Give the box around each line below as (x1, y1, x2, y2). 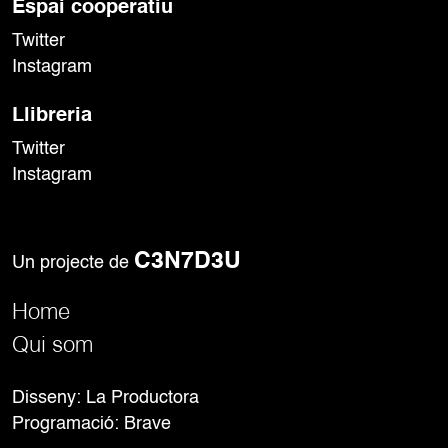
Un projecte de (12, 254, 134, 273)
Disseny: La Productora (12, 389, 199, 408)
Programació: (12, 415, 124, 434)
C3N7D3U (134, 250, 241, 274)
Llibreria (12, 106, 92, 127)
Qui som (12, 330, 93, 359)
